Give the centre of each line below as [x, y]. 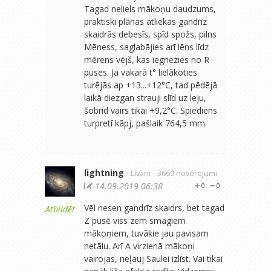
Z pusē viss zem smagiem [135, 220]
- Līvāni [139, 173]
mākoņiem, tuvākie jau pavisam [146, 233]
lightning [104, 172]
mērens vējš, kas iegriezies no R [147, 59]
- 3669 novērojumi [185, 173]
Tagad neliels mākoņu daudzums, [150, 8]
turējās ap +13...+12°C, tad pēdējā [151, 85]
